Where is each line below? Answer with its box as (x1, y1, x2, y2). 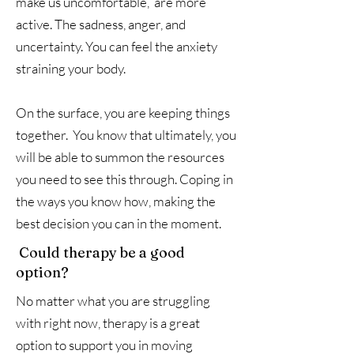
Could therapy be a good (16, 243, 185, 262)
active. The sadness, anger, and (16, 16, 186, 32)
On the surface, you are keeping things (16, 104, 230, 121)
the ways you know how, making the (16, 193, 216, 209)
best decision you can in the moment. (16, 215, 226, 232)
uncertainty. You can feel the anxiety (16, 38, 217, 55)
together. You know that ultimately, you (16, 126, 236, 143)
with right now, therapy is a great (16, 314, 200, 331)
